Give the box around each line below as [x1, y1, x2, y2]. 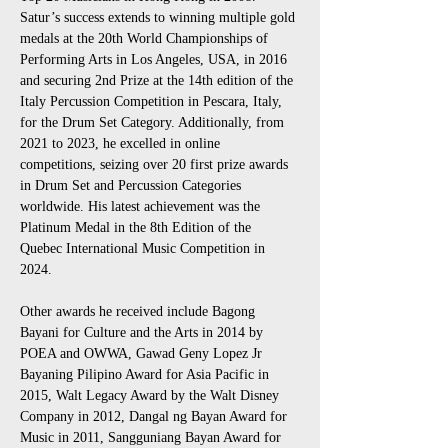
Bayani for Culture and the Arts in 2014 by [20, 325, 267, 340]
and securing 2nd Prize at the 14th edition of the [20, 73, 297, 88]
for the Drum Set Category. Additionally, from [20, 115, 288, 130]
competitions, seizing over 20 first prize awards [20, 157, 292, 172]
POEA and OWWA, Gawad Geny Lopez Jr [20, 346, 266, 361]
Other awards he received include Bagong [20, 304, 259, 319]
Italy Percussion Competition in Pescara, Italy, [20, 94, 286, 109]
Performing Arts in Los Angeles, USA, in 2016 [20, 52, 291, 67]
